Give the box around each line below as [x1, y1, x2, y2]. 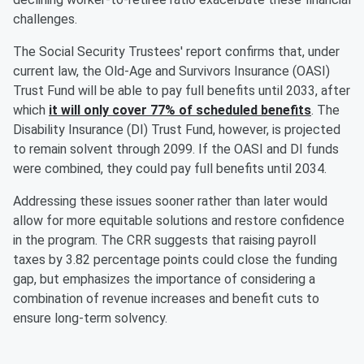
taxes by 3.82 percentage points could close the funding [13, 252, 337, 268]
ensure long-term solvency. [13, 310, 167, 327]
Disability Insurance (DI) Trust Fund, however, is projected [13, 122, 340, 138]
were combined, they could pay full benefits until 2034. [13, 161, 327, 177]
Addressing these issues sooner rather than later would [13, 193, 327, 210]
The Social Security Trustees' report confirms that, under [13, 44, 340, 60]
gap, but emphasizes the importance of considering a [13, 271, 315, 288]
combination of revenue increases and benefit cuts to [13, 291, 319, 307]
